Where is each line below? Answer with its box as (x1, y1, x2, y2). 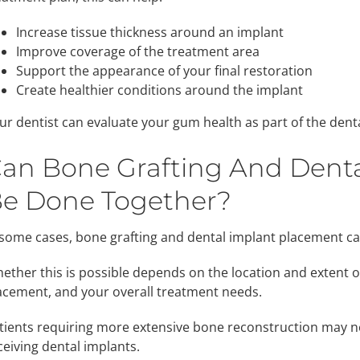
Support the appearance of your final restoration (15, 62, 313, 80)
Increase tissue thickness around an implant (15, 23, 284, 42)
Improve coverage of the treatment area (15, 43, 260, 61)
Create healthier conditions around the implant (15, 81, 303, 100)
